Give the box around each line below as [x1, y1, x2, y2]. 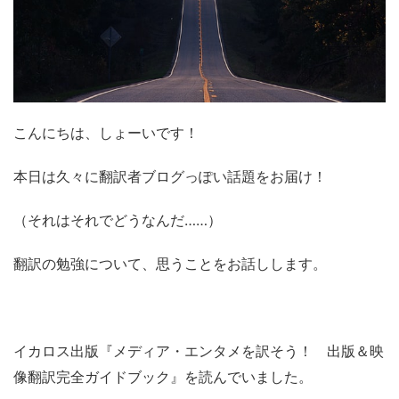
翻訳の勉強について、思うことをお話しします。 [13, 255, 327, 273]
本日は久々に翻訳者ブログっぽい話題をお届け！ [13, 167, 327, 186]
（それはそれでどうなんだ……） [13, 211, 222, 230]
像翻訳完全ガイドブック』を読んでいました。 [13, 368, 313, 387]
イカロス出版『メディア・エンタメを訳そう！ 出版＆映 [13, 342, 384, 361]
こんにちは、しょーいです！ [13, 124, 199, 142]
